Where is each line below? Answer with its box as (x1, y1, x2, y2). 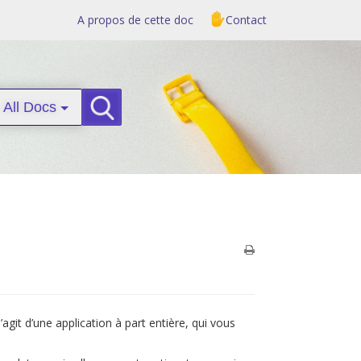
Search (95, 99, 141, 115)
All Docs (3, 99, 60, 115)
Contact (226, 12, 267, 27)
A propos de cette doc (77, 12, 193, 27)
